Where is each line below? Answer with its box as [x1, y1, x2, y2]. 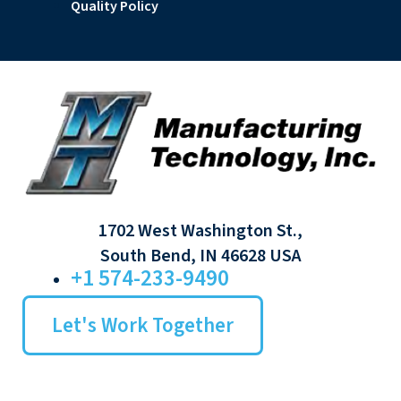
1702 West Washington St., [98, 218, 303, 244]
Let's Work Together [52, 311, 234, 341]
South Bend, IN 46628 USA [99, 243, 302, 269]
